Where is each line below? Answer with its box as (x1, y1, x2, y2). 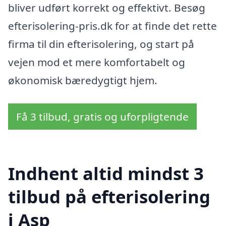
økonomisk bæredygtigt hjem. (8, 73, 157, 87)
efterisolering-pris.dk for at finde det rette (8, 18, 217, 33)
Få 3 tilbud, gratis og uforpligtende (16, 109, 189, 124)
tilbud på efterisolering (8, 185, 210, 209)
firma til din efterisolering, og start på (8, 36, 194, 51)
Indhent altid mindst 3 (8, 161, 204, 186)
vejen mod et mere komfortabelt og (8, 54, 185, 69)
